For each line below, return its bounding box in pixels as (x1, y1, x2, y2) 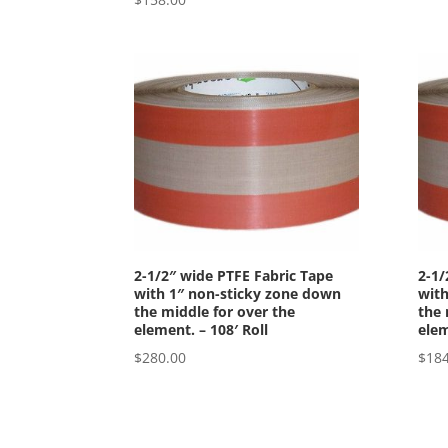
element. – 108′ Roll (134, 320, 269, 340)
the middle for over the (134, 302, 296, 322)
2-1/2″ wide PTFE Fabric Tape (134, 266, 334, 286)
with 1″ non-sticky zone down (134, 284, 342, 304)
